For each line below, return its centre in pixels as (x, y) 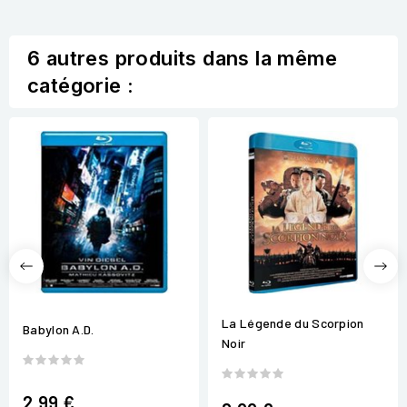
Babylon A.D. (59, 330)
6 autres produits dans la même (182, 59)
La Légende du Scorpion (293, 323)
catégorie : (81, 86)
